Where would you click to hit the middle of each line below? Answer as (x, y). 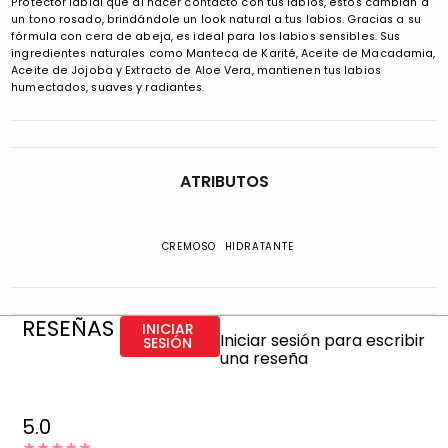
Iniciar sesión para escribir (323, 340)
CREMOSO (189, 246)
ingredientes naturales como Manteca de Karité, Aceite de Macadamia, (223, 53)
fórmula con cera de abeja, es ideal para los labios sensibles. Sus (206, 36)
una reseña (264, 358)
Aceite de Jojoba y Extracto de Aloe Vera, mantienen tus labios (196, 70)
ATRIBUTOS (224, 181)
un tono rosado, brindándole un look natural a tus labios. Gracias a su (216, 19)
